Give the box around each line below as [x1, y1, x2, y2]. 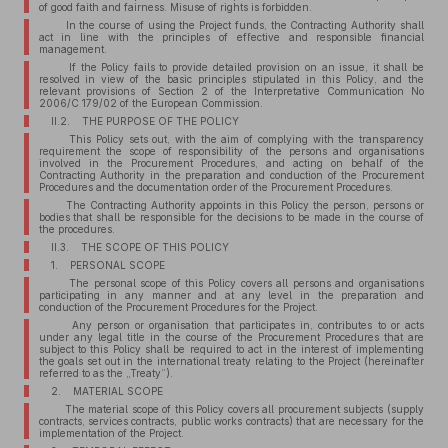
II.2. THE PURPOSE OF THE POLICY [50, 115, 239, 127]
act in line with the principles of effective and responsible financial [38, 31, 424, 43]
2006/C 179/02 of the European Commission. [38, 97, 263, 109]
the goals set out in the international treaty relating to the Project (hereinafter [38, 355, 424, 367]
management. [38, 43, 107, 55]
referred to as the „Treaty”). [38, 367, 173, 379]
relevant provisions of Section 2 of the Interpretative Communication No [38, 85, 424, 97]
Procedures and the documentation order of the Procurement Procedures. [38, 181, 393, 193]
